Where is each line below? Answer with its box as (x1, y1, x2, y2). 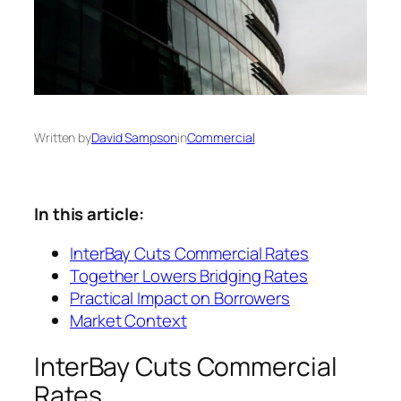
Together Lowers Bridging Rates (70, 263, 308, 287)
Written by (34, 129, 91, 147)
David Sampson (91, 129, 177, 147)
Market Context (70, 308, 187, 332)
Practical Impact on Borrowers (70, 286, 291, 310)
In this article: (34, 202, 144, 226)
